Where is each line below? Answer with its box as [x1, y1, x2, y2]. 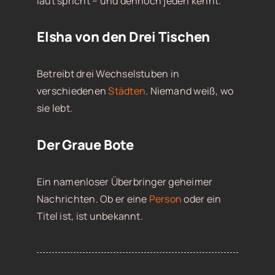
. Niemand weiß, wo [145, 84, 234, 98]
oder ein [182, 192, 222, 206]
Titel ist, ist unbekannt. [36, 209, 143, 223]
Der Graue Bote [36, 135, 134, 154]
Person [149, 192, 182, 206]
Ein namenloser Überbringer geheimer [36, 174, 213, 188]
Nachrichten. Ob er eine [36, 192, 149, 206]
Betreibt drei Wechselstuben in [36, 67, 180, 81]
